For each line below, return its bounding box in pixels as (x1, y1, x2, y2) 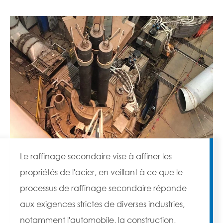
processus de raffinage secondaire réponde (20, 183, 187, 194)
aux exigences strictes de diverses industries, (20, 199, 185, 210)
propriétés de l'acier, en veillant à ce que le (20, 167, 183, 178)
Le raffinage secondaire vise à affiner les (20, 151, 172, 162)
